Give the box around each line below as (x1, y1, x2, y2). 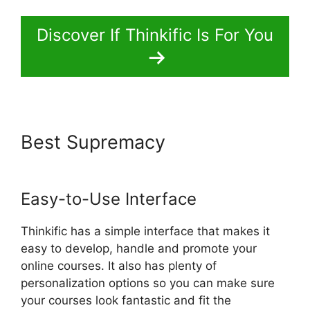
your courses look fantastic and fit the (21, 293, 231, 307)
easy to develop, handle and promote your (21, 241, 257, 255)
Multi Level (171, 130, 266, 154)
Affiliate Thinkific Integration (21, 152, 268, 176)
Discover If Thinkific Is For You (37, 24, 273, 45)
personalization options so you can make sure (21, 275, 275, 290)
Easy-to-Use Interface (21, 188, 197, 209)
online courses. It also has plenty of (21, 258, 217, 273)
